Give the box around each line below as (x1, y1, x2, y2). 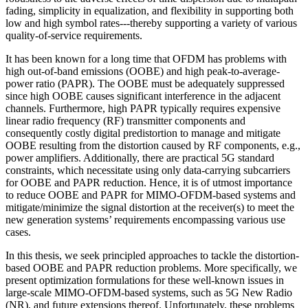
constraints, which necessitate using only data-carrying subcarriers (5, 164, 290, 176)
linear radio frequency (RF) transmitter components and (5, 114, 245, 126)
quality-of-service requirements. (5, 29, 142, 41)
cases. (5, 225, 31, 238)
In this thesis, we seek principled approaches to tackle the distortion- (5, 249, 299, 261)
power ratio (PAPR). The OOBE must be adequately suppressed (5, 77, 285, 89)
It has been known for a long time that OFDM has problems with (5, 52, 287, 65)
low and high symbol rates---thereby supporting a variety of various (5, 16, 297, 29)
